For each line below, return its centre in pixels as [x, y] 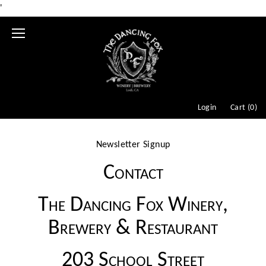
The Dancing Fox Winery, [133, 205]
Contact [133, 173]
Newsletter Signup [133, 145]
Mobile [26, 33]
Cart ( [240, 107]
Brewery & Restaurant [133, 228]
